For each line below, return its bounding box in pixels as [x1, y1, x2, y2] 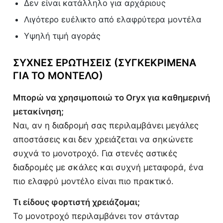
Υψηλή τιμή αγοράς [24, 31, 101, 41]
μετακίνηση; [13, 107, 64, 117]
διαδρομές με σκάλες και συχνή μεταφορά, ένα [13, 162, 204, 173]
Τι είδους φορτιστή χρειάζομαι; [13, 197, 140, 208]
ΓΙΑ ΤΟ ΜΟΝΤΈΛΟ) [13, 70, 103, 82]
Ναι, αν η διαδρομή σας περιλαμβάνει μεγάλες [13, 120, 199, 131]
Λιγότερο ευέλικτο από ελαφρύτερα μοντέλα [24, 14, 202, 25]
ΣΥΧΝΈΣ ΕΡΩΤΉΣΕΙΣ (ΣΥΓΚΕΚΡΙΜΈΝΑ [13, 57, 196, 69]
